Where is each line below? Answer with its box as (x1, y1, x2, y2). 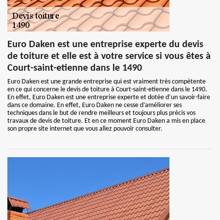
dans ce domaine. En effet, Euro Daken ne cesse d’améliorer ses (7, 102, 182, 109)
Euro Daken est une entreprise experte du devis (7, 40, 203, 50)
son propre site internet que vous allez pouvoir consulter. (7, 125, 163, 133)
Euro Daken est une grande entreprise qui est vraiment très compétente (7, 78, 206, 85)
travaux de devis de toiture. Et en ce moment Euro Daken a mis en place (7, 117, 205, 125)
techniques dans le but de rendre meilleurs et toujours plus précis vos (7, 110, 195, 117)
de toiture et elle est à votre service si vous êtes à (7, 52, 211, 61)
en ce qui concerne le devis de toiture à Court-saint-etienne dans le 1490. (7, 86, 207, 93)
